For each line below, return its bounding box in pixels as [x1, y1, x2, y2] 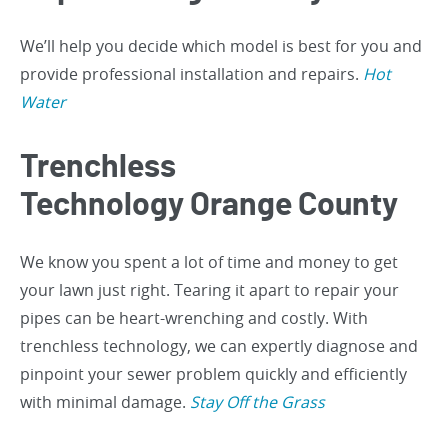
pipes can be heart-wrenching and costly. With [20, 307, 368, 330]
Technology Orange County [20, 189, 398, 222]
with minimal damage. [20, 391, 190, 414]
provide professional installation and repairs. [20, 63, 359, 86]
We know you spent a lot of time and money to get [20, 251, 398, 274]
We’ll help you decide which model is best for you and [20, 35, 422, 58]
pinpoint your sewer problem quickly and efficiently [20, 363, 407, 386]
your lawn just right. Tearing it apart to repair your [20, 279, 399, 302]
